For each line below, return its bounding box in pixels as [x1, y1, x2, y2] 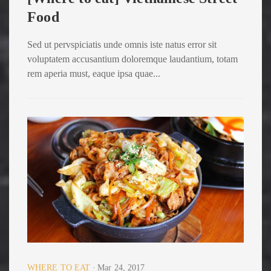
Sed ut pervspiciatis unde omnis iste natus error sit [27, 39, 217, 50]
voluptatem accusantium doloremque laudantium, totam [27, 54, 238, 65]
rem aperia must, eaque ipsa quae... [27, 68, 160, 79]
